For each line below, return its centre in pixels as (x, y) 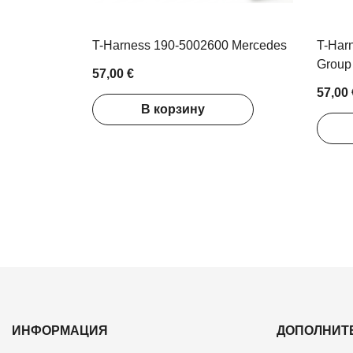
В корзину (173, 110)
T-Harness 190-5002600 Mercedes (190, 45)
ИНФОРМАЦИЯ (60, 331)
